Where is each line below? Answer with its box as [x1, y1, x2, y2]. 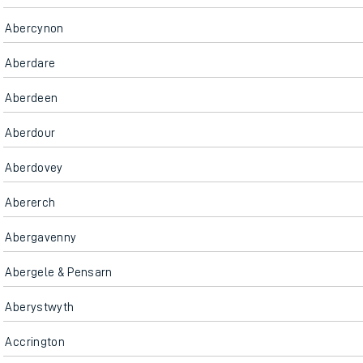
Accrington [5, 335, 65, 348]
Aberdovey [5, 161, 63, 174]
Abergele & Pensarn [5, 266, 113, 279]
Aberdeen [5, 92, 58, 105]
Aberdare [5, 57, 56, 70]
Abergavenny [5, 231, 77, 244]
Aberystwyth [5, 301, 75, 314]
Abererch [5, 196, 56, 209]
